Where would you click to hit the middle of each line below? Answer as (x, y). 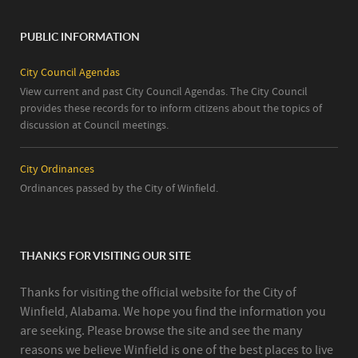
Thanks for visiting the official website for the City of (158, 292)
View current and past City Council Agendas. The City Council (164, 91)
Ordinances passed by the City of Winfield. (119, 188)
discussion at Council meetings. (94, 125)
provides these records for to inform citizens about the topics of (171, 108)
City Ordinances (57, 169)
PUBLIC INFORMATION (80, 36)
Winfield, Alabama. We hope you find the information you (173, 311)
